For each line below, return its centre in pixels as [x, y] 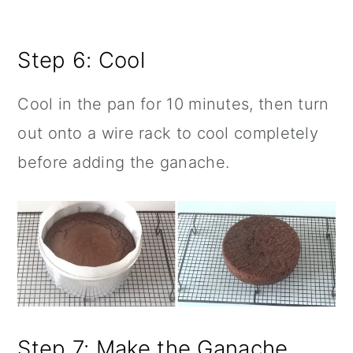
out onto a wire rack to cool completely [168, 133]
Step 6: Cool [81, 59]
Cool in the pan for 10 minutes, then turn [173, 104]
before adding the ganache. [124, 162]
